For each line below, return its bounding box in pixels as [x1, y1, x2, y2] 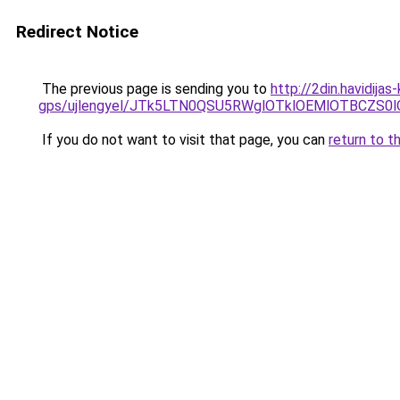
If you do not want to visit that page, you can [38, 131, 329, 148]
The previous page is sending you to [38, 80, 271, 97]
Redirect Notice [16, 21, 138, 42]
